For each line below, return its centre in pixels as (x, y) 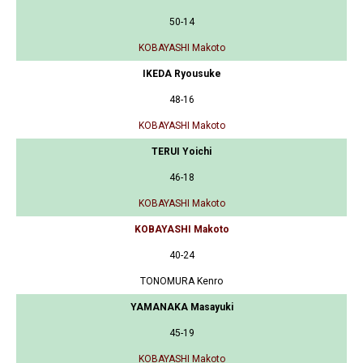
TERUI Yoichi (181, 151)
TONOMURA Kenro (181, 281)
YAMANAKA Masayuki (181, 307)
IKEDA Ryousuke (181, 73)
